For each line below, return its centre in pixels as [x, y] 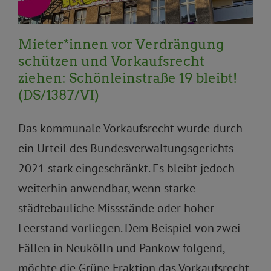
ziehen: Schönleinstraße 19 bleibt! [128, 78]
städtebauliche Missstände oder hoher [116, 208]
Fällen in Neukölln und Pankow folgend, [121, 248]
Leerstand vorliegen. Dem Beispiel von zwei [129, 228]
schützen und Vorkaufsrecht [111, 61]
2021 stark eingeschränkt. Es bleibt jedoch [126, 168]
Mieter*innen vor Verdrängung [121, 44]
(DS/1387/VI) [59, 95]
